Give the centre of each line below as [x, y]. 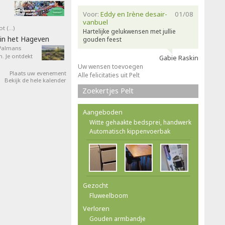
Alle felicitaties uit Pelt [109, 75]
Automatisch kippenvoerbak [130, 131]
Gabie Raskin [179, 58]
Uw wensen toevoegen [110, 67]
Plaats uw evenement [38, 73]
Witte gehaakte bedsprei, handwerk [140, 122]
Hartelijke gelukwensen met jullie [129, 31]
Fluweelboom [109, 196]
